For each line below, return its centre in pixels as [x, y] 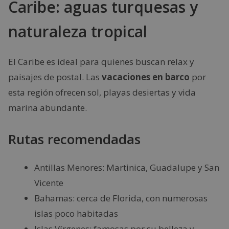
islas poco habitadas [76, 213]
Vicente [49, 182]
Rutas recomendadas [74, 139]
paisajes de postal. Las [55, 77]
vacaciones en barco [146, 77]
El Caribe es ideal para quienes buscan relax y [101, 62]
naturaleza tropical [78, 31]
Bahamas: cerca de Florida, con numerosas [121, 198]
